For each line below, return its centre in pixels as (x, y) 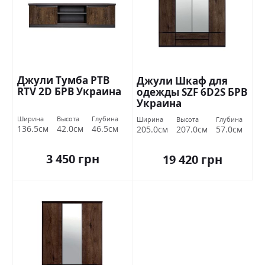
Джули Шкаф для (182, 81)
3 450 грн (72, 159)
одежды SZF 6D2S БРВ (192, 92)
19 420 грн (192, 160)
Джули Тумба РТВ (63, 80)
